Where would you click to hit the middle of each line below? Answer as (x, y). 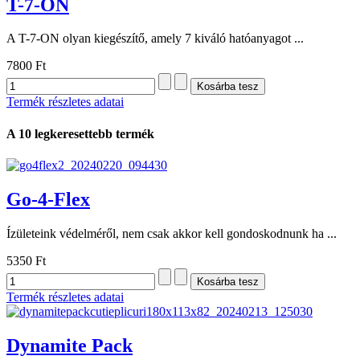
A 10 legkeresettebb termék (80, 133)
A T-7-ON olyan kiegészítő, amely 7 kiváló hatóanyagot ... (155, 39)
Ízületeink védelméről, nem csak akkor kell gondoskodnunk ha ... (172, 233)
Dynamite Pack (70, 345)
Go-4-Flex (48, 199)
